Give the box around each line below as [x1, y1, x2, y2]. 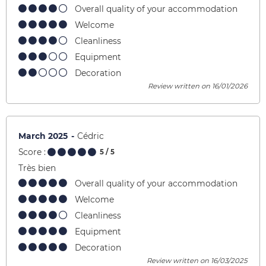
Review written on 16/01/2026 [148, 81, 248, 90]
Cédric [77, 131, 104, 141]
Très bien [18, 163, 56, 173]
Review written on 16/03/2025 [147, 256, 248, 265]
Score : [18, 147, 46, 157]
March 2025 [18, 131, 70, 141]
